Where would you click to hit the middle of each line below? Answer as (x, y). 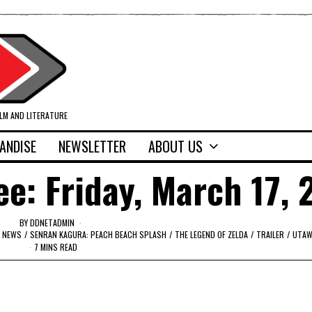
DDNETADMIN (52, 222)
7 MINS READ (55, 247)
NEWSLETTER (92, 147)
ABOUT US (175, 147)
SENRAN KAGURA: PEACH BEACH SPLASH (98, 235)
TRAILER (270, 235)
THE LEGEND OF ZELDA (211, 235)
